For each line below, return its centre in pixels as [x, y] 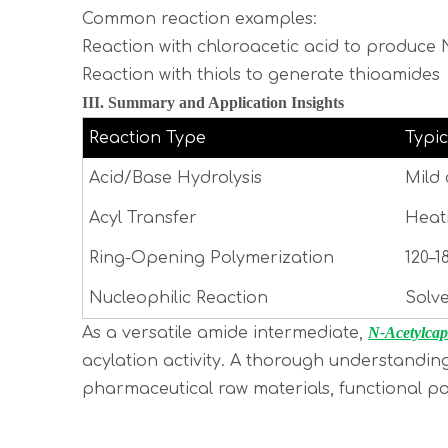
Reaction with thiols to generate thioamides [261, 75]
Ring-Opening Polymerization [212, 258]
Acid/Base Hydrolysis [176, 178]
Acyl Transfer [143, 218]
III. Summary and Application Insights [213, 102]
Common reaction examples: [204, 19]
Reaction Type [148, 138]
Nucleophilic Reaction [179, 298]
